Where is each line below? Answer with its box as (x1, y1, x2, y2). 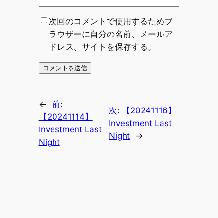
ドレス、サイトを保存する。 (48, 41, 156, 52)
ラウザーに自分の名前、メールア (48, 29, 173, 39)
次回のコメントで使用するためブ (48, 16, 173, 26)
